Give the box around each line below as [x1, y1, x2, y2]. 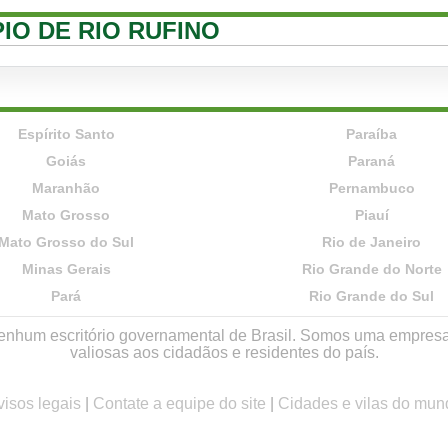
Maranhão [32, 180, 101, 196]
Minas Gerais [21, 261, 111, 277]
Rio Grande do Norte [301, 261, 442, 277]
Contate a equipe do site [92, 395, 266, 412]
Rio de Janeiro [322, 234, 422, 250]
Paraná [348, 153, 396, 169]
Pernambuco [328, 180, 415, 196]
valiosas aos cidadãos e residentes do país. [69, 344, 379, 361]
